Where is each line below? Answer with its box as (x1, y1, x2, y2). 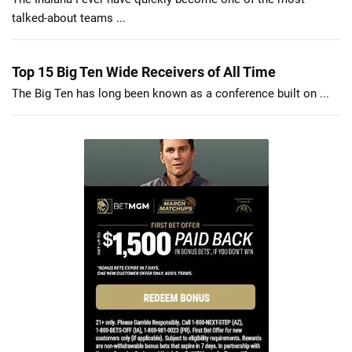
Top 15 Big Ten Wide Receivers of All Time (12, 63, 276, 80)
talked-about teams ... (12, 10, 126, 25)
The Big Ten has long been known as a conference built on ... (12, 86, 329, 101)
